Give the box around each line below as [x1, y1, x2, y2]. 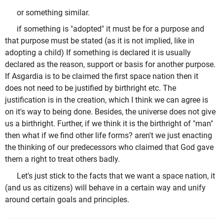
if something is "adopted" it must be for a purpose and [17, 24, 204, 34]
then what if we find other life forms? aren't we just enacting [5, 131, 212, 141]
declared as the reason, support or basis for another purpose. [5, 60, 216, 70]
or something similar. [17, 7, 90, 17]
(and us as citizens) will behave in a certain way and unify [5, 183, 206, 192]
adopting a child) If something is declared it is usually [5, 48, 191, 58]
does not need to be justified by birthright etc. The [5, 83, 176, 93]
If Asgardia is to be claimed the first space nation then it [5, 72, 198, 81]
